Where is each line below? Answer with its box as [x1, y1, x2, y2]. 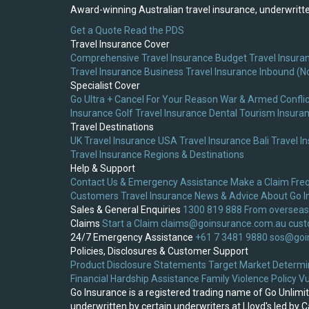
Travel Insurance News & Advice [121, 190, 259, 202]
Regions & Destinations [144, 149, 244, 161]
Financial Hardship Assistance [70, 273, 199, 285]
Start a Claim [102, 218, 159, 230]
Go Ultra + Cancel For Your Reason [70, 94, 218, 106]
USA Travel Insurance [158, 135, 251, 147]
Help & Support [70, 163, 135, 175]
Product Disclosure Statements [70, 259, 206, 271]
